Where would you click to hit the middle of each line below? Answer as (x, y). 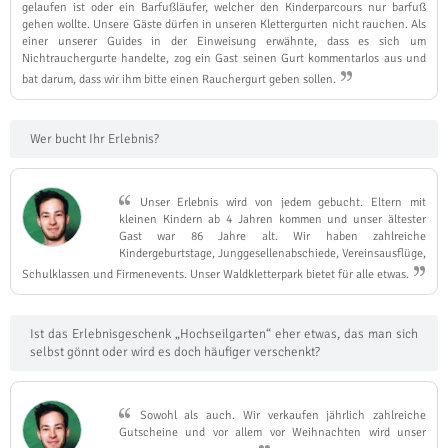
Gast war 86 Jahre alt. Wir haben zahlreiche (272, 236)
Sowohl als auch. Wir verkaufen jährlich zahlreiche (278, 415)
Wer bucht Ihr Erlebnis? (94, 138)
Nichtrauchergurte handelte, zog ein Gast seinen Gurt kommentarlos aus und (224, 58)
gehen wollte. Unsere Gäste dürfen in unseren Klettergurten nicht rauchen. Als (224, 24)
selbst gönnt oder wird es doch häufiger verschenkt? (175, 351)
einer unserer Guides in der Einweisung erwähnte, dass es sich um (224, 41)
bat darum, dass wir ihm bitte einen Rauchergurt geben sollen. (180, 79)
